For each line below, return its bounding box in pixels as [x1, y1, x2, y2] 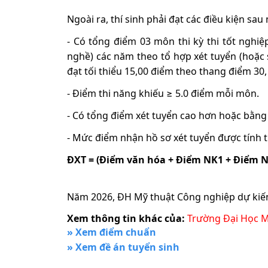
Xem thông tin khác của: [67, 212, 185, 226]
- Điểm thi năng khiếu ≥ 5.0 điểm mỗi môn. [67, 87, 259, 100]
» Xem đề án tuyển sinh [67, 240, 179, 254]
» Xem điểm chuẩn [67, 226, 156, 239]
